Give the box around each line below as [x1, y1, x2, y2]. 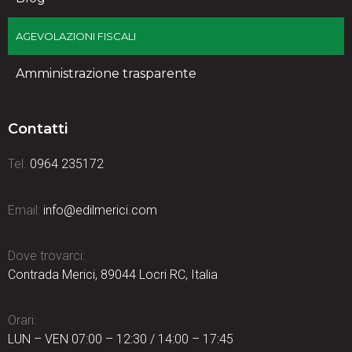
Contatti [8, 120, 68, 138]
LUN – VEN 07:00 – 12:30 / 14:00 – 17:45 [8, 332, 233, 347]
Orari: [8, 313, 36, 328]
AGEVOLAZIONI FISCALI [16, 30, 136, 43]
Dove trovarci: [8, 247, 85, 263]
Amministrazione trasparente [16, 66, 196, 82]
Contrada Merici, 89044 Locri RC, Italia [8, 266, 218, 282]
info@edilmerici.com [43, 202, 157, 218]
